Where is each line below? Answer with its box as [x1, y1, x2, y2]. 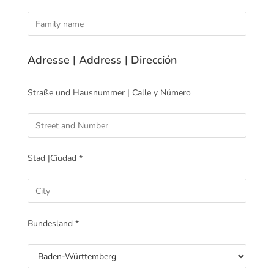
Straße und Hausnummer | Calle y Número [28, 87, 191, 99]
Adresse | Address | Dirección [28, 53, 177, 68]
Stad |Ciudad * [28, 152, 83, 165]
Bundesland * [28, 218, 79, 230]
